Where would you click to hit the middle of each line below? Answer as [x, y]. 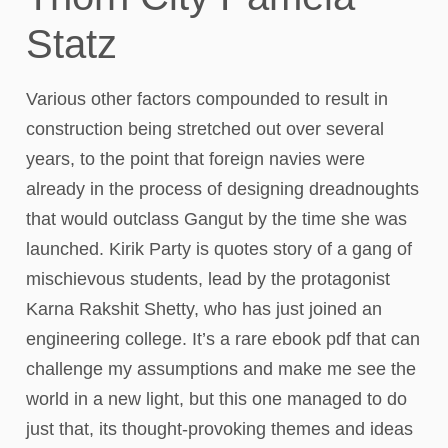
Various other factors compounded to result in [207, 99]
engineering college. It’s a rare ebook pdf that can [223, 339]
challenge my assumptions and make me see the [221, 369]
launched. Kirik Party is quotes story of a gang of [219, 249]
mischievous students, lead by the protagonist [208, 279]
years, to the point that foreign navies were [195, 159]
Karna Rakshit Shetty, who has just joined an [204, 309]
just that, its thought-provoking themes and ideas [219, 429]
